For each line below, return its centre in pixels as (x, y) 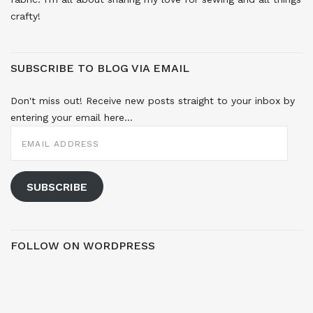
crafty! (26, 16)
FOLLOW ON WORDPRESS (83, 246)
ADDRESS (31, 140)
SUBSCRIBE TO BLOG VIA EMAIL (100, 68)
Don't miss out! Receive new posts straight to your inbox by (153, 101)
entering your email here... (72, 118)
